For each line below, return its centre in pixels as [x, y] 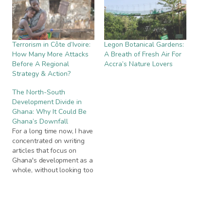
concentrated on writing [48, 141]
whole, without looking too [53, 170]
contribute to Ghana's [45, 200]
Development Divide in [47, 102]
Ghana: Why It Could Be [49, 112]
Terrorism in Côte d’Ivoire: [51, 45]
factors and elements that [52, 190]
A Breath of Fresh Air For [143, 54]
